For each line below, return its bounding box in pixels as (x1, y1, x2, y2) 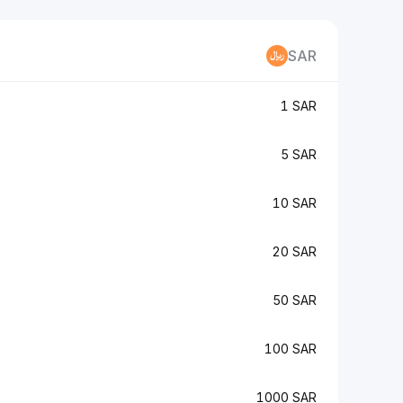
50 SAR (273, 292, 317, 308)
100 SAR (264, 341, 317, 356)
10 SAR (273, 195, 317, 210)
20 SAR (272, 244, 317, 259)
